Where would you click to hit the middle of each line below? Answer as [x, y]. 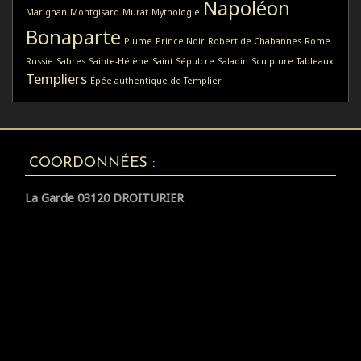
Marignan [46, 12]
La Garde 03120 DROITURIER [104, 198]
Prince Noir [180, 41]
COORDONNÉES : [91, 163]
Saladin [233, 61]
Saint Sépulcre [183, 61]
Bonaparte [73, 36]
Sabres [71, 61]
